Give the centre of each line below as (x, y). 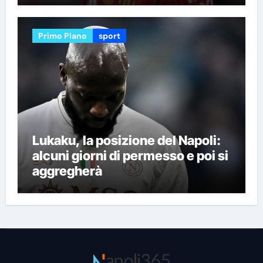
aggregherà (67, 171)
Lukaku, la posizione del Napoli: (126, 140)
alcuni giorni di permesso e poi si (130, 155)
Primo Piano (62, 36)
